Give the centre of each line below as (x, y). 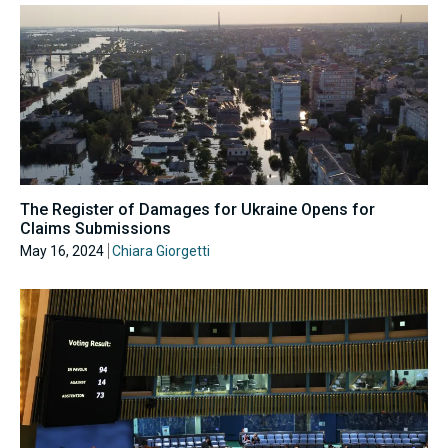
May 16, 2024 (62, 251)
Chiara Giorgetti (161, 251)
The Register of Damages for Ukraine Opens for (197, 210)
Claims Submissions (95, 229)
